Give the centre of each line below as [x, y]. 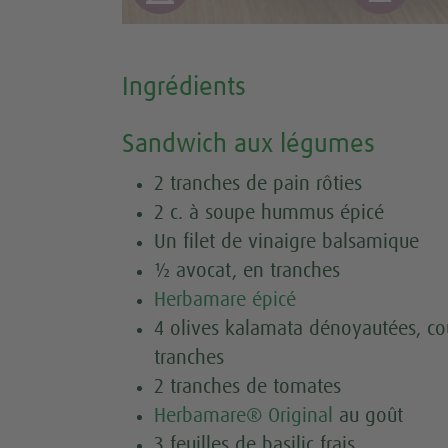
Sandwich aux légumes [248, 144]
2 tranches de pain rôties [258, 183]
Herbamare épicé [225, 299]
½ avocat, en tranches [247, 270]
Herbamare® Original [243, 415]
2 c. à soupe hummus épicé [269, 212]
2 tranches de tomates [247, 386]
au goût [368, 415]
